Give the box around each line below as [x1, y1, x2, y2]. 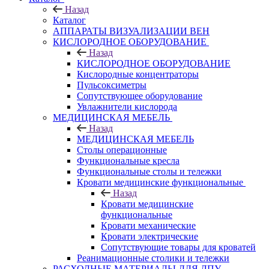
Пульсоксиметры [77, 79, 147, 90]
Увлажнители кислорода [77, 101, 177, 112]
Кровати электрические [101, 231, 198, 241]
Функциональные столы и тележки [77, 166, 222, 177]
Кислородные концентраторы [77, 68, 199, 79]
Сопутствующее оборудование [77, 90, 202, 101]
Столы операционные [77, 144, 167, 155]
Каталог [53, 14, 86, 25]
